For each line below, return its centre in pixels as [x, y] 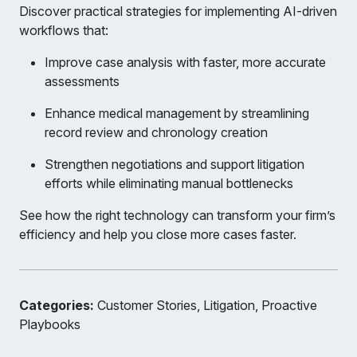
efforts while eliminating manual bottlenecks [169, 184]
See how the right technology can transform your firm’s [177, 216]
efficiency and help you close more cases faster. [158, 235]
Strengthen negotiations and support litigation [175, 165]
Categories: [57, 306]
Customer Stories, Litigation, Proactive [206, 306]
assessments [82, 82]
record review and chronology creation [156, 133]
